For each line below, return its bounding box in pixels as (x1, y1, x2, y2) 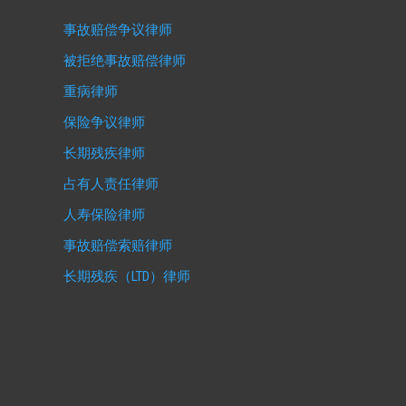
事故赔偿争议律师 (63, 21, 173, 38)
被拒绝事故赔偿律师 (63, 52, 187, 69)
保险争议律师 (63, 113, 146, 130)
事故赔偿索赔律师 (63, 237, 173, 254)
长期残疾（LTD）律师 (63, 267, 191, 285)
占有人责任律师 (63, 175, 159, 192)
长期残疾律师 (63, 144, 146, 161)
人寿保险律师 (63, 206, 146, 223)
